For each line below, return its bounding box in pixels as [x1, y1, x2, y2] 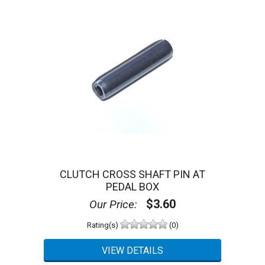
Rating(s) [86, 221, 120, 230]
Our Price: [89, 197, 137, 211]
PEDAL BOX [106, 180, 159, 193]
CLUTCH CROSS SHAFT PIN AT [60, 167, 205, 180]
